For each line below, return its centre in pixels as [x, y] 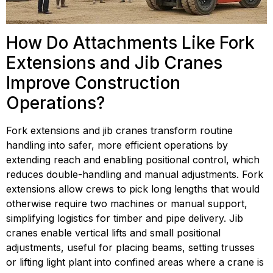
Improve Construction [93, 83]
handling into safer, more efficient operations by [117, 145]
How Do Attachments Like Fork [130, 42]
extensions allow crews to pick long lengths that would [133, 189]
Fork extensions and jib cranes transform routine [119, 130]
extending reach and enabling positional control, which [133, 159]
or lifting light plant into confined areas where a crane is [135, 262]
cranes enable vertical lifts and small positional [113, 232]
